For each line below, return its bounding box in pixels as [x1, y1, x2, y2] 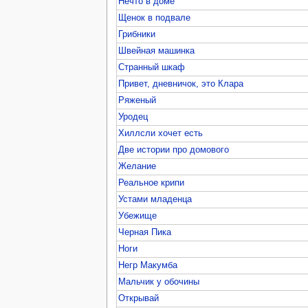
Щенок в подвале [118, 12, 191, 23]
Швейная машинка [118, 45, 195, 56]
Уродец [118, 111, 148, 122]
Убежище [118, 210, 157, 221]
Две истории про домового [118, 144, 230, 155]
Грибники [118, 29, 156, 39]
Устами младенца [118, 194, 192, 204]
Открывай [118, 293, 159, 303]
